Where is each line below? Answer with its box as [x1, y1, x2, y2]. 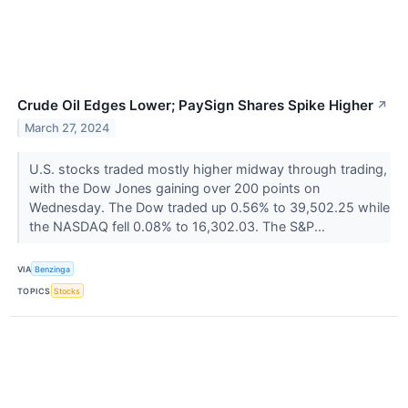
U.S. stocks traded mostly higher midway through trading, [28, 161, 387, 177]
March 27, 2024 [25, 120, 110, 135]
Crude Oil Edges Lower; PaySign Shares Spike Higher [17, 97, 373, 115]
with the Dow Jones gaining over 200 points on [28, 180, 320, 196]
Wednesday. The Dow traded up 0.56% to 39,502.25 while [28, 199, 390, 215]
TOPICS [17, 285, 51, 296]
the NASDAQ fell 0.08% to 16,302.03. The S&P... [28, 219, 329, 234]
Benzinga [35, 263, 71, 274]
